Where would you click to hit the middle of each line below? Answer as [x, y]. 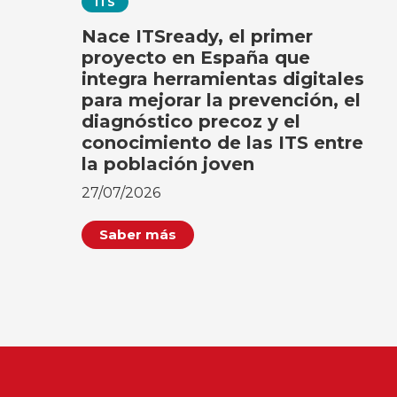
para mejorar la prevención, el [222, 100]
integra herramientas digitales [223, 78]
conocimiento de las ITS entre [223, 142]
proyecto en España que [196, 57]
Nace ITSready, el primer [198, 36]
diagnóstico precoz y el [191, 121]
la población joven [168, 163]
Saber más [138, 234]
